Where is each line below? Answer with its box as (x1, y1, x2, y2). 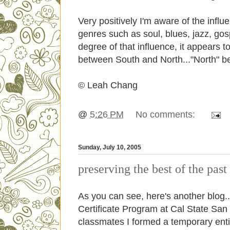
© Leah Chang (78, 80, 138, 90)
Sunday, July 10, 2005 (78, 143, 141, 151)
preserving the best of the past (78, 162, 227, 176)
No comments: (136, 109, 198, 120)
